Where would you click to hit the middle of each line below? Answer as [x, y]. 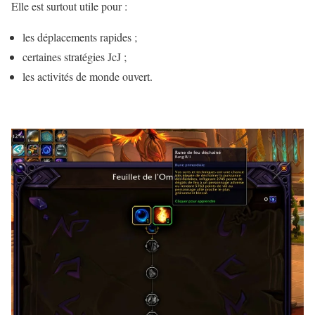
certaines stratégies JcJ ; [75, 57]
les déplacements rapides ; [80, 37]
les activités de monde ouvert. [88, 77]
